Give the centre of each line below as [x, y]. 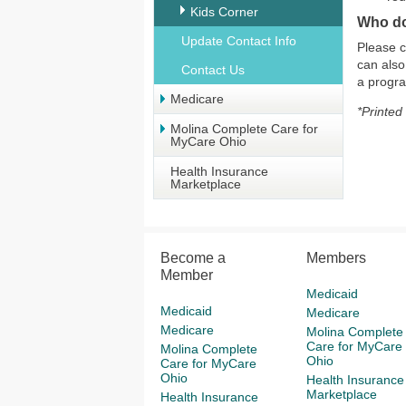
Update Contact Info [239, 41]
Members [336, 258]
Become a [193, 258]
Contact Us [213, 70]
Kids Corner [224, 12]
